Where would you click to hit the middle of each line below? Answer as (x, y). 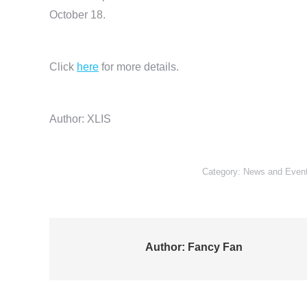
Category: (222, 171)
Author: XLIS (80, 119)
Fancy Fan (214, 247)
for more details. (139, 66)
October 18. (77, 14)
